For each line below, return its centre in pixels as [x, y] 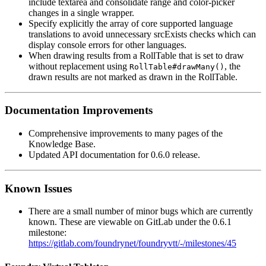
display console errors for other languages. [107, 45]
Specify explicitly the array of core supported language [131, 23]
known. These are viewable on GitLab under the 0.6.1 [130, 222]
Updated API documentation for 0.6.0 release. [114, 155]
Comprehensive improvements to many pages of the [126, 133]
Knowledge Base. [62, 144]
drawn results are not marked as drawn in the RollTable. [133, 77]
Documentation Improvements [79, 110]
